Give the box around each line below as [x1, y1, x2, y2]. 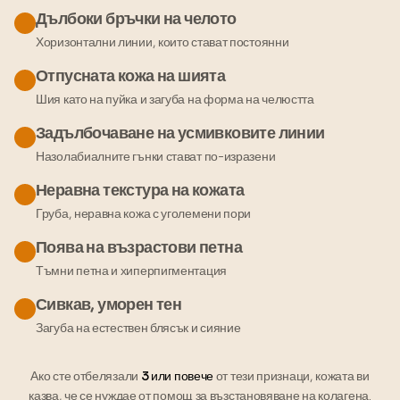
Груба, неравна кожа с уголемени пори [36, 204, 252, 221]
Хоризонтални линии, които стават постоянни [36, 33, 289, 50]
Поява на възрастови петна [36, 237, 242, 257]
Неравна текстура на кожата [36, 179, 245, 200]
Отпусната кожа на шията [36, 65, 226, 86]
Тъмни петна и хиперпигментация [36, 262, 227, 279]
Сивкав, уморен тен [36, 294, 182, 314]
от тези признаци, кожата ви [213, 367, 370, 384]
